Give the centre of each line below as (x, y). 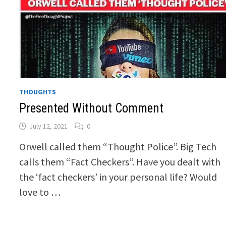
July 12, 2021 (49, 126)
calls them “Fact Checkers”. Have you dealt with (120, 162)
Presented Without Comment (92, 108)
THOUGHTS (38, 92)
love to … (40, 192)
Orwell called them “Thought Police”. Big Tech (118, 147)
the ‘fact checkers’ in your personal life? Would (118, 177)
